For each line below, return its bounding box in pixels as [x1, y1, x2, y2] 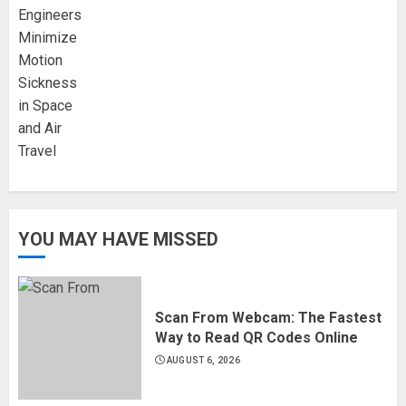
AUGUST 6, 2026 [166, 354, 240, 365]
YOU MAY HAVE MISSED [18, 227, 218, 250]
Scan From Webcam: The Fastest [155, 308, 382, 326]
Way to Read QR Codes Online [155, 328, 358, 346]
